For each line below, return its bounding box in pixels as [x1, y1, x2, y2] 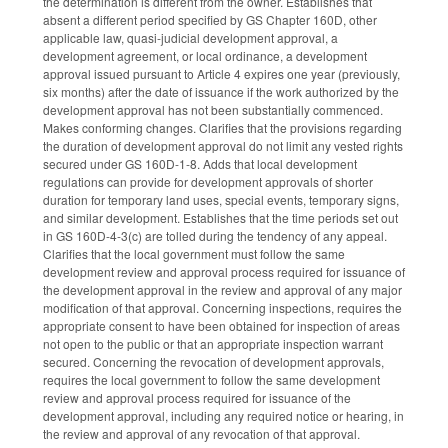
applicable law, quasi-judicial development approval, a [43, 28, 338, 46]
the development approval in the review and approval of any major [43, 280, 402, 298]
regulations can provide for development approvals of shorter [43, 172, 373, 190]
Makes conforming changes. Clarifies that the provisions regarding [43, 118, 402, 136]
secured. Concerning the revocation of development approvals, [43, 352, 384, 370]
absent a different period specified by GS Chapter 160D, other [43, 10, 377, 28]
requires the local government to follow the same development [43, 370, 380, 388]
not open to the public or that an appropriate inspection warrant [43, 334, 383, 352]
